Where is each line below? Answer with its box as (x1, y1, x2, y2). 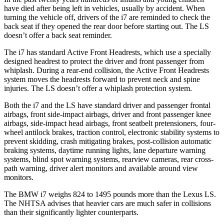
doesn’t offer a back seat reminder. (4, 30, 112, 39)
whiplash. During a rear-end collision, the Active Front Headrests (4, 65, 209, 74)
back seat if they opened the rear (4, 21, 105, 30)
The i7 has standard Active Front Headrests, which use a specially (4, 47, 211, 56)
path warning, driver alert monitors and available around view (4, 163, 198, 172)
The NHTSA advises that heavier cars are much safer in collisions (4, 198, 211, 207)
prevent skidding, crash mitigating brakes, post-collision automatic (4, 136, 211, 145)
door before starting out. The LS (105, 21, 209, 30)
